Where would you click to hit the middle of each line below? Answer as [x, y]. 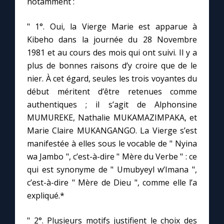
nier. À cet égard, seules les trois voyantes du [112, 79]
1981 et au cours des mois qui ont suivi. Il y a [112, 53]
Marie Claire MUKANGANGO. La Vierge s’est [112, 131]
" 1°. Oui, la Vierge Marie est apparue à [112, 27]
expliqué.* [46, 196]
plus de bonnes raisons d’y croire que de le [112, 66]
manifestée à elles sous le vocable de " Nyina [112, 144]
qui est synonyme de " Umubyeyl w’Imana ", [112, 170]
